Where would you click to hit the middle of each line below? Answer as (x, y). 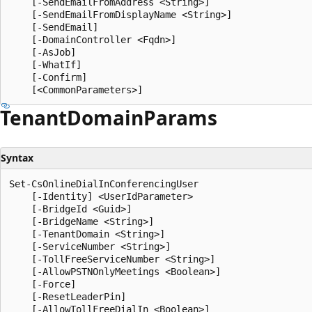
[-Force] (42, 284)
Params (180, 117)
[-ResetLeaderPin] (68, 296)
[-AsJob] (42, 52)
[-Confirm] (48, 77)
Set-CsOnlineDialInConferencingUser (104, 184)
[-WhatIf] (45, 64)
